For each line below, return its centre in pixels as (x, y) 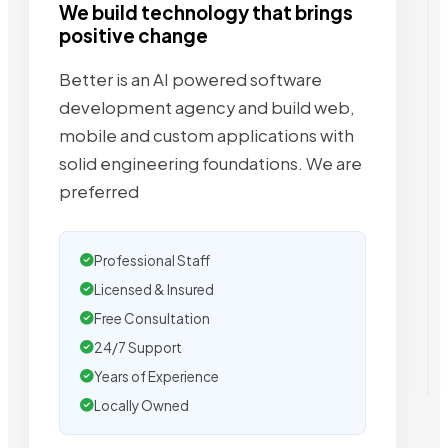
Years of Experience (156, 377)
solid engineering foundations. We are (210, 164)
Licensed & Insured (154, 290)
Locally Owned (141, 406)
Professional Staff (152, 261)
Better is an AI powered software (190, 80)
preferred (99, 192)
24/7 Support (138, 348)
